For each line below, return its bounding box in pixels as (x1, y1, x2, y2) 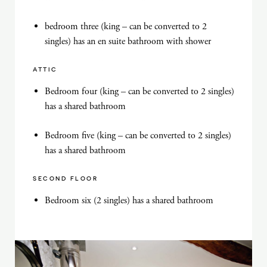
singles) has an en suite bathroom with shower (45, 35, 211, 48)
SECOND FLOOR (33, 174, 98, 182)
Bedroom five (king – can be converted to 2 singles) (45, 129, 231, 142)
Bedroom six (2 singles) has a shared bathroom (45, 194, 213, 207)
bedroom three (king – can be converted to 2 (45, 20, 207, 33)
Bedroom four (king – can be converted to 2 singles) (45, 85, 234, 98)
